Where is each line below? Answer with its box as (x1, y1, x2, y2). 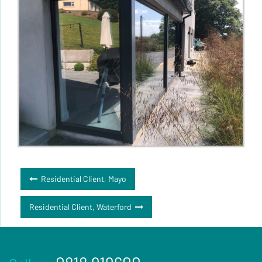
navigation (17, 188, 90, 208)
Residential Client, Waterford (29, 202, 132, 212)
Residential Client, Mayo (41, 174, 126, 184)
